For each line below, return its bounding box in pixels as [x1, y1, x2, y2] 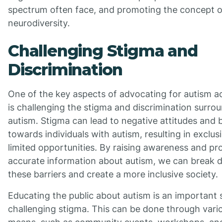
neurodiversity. [8, 18, 70, 29]
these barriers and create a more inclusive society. [8, 169, 218, 180]
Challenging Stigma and [8, 41, 198, 61]
